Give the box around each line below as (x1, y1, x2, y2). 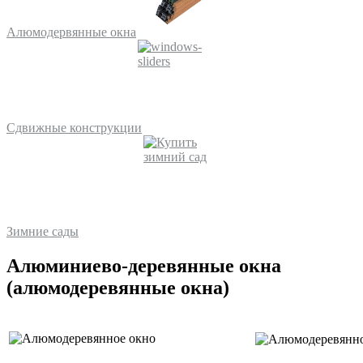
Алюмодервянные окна (6, 25, 136, 40)
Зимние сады (6, 224, 79, 239)
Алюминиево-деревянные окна (6, 254, 281, 276)
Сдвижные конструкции (6, 121, 142, 135)
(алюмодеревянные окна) (6, 276, 229, 298)
